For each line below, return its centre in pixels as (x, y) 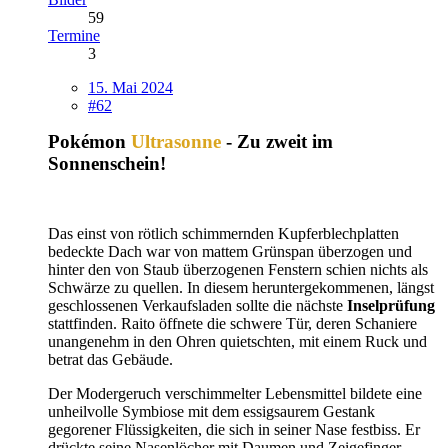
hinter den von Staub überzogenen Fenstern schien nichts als (238, 269)
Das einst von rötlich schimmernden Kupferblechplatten (223, 233)
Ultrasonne (176, 141)
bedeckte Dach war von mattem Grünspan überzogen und (230, 251)
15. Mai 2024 (130, 87)
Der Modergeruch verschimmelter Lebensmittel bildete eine (235, 393)
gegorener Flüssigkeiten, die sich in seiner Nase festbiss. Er (234, 429)
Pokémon (89, 141)
